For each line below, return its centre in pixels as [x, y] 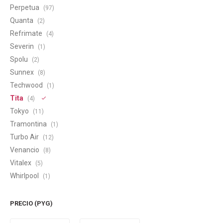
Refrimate [27, 33]
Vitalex [21, 163]
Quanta [22, 20]
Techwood [27, 85]
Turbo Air [25, 137]
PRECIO [22, 203]
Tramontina [29, 124]
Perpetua [25, 7]
